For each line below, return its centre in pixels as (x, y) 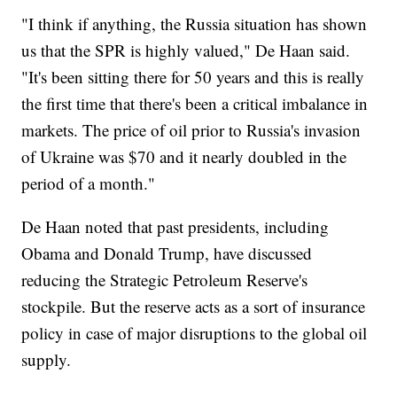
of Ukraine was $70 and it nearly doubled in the (184, 157)
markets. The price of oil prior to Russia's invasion (191, 130)
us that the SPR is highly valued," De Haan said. (186, 51)
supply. (47, 360)
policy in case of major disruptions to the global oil (195, 333)
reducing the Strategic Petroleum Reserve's (165, 280)
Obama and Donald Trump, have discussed (167, 253)
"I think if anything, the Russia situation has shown (195, 24)
